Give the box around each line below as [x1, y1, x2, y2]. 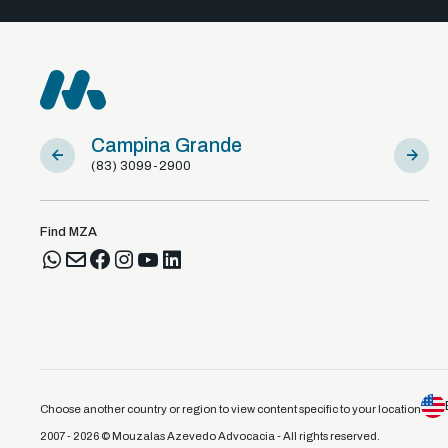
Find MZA [40, 225, 97, 240]
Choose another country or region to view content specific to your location [40, 402, 421, 415]
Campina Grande [91, 135, 242, 157]
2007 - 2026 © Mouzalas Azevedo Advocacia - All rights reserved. [40, 430, 380, 442]
